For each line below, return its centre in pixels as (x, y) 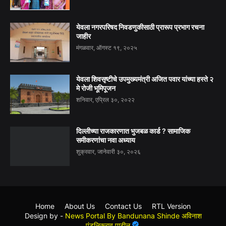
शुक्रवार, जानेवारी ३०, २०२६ (108, 151)
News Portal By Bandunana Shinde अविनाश (133, 215)
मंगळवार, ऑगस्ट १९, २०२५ (107, 47)
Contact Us (123, 206)
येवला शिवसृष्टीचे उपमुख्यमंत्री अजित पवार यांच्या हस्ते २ (145, 79)
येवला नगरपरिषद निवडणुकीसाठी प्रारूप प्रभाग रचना (140, 27)
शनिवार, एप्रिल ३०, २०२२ (105, 99)
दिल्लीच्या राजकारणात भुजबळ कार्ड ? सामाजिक (133, 131)
